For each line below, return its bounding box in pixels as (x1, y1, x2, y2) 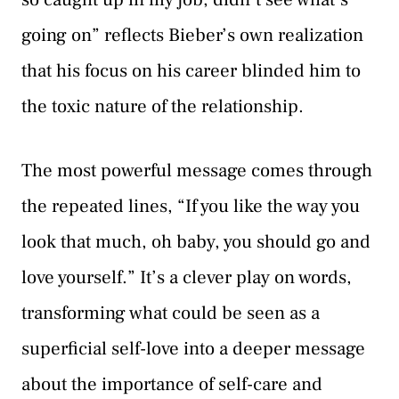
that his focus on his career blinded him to (21, 59, 361, 84)
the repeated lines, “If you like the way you (21, 193, 360, 218)
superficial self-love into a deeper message (21, 336, 365, 361)
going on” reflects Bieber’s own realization (21, 23, 363, 48)
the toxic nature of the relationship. (21, 94, 304, 119)
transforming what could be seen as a (21, 300, 320, 325)
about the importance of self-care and (21, 371, 322, 396)
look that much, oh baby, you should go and (21, 229, 370, 254)
